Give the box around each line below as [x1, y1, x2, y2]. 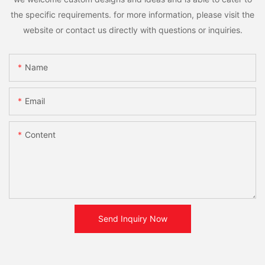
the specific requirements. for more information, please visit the [11, 9, 254, 20]
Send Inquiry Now [98, 214, 167, 224]
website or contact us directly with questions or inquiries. [22, 24, 243, 35]
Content [25, 130, 56, 140]
